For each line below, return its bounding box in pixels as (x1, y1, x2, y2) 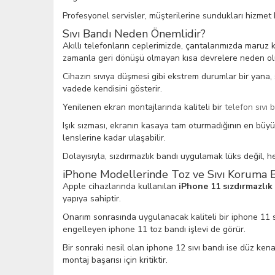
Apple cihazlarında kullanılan (63, 180, 179, 192)
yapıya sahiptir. (63, 193, 121, 204)
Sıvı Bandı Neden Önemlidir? (63, 26, 206, 41)
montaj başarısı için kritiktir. (63, 254, 168, 266)
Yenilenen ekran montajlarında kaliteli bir (63, 101, 225, 113)
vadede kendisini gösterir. (63, 83, 162, 95)
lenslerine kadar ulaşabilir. (63, 132, 166, 144)
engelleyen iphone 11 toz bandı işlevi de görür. (63, 223, 246, 235)
